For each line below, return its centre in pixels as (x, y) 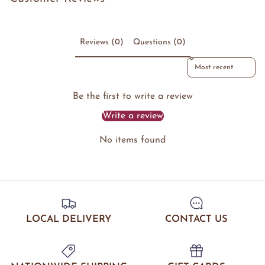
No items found (132, 140)
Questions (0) (159, 43)
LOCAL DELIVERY (69, 220)
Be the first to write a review (132, 96)
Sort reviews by (211, 61)
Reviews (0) (101, 43)
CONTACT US (196, 220)
